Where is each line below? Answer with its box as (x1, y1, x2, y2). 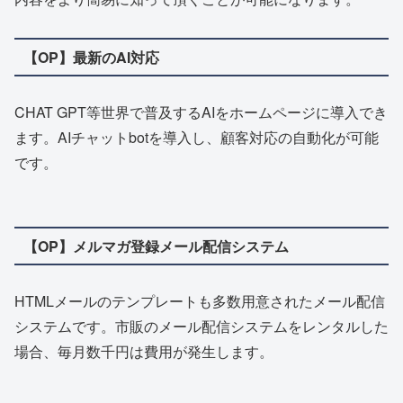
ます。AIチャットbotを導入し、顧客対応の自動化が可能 (14, 127, 379, 148)
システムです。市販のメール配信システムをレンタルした (14, 316, 389, 337)
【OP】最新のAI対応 (22, 46, 159, 67)
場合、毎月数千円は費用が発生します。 (14, 341, 273, 363)
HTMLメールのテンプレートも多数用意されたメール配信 (14, 291, 385, 312)
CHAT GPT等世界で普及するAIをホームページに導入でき (14, 102, 388, 123)
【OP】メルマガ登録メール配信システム (22, 235, 289, 256)
